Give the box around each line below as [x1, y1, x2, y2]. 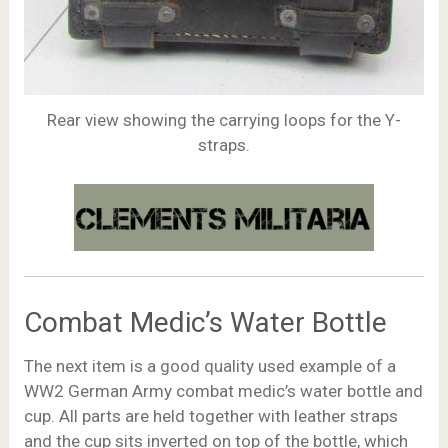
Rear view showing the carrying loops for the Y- [46, 110, 401, 131]
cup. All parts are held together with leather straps [23, 405, 398, 426]
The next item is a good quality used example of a [23, 355, 396, 376]
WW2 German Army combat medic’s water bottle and [23, 380, 423, 401]
